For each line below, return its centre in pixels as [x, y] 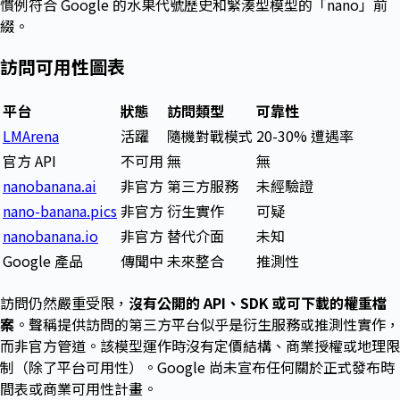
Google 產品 [43, 260]
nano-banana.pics [60, 210]
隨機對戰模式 [210, 135]
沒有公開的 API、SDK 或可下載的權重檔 [258, 302]
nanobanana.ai [50, 185]
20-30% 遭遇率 [305, 135]
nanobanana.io [50, 235]
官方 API [29, 160]
